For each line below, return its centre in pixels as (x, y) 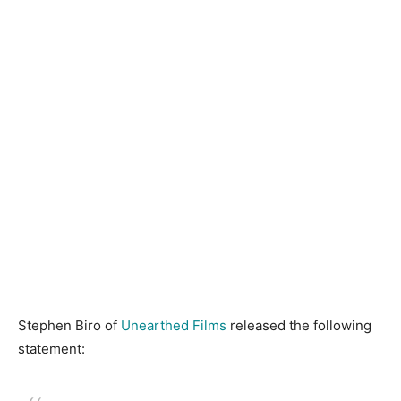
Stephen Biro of (69, 325)
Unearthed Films (174, 325)
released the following (299, 325)
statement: (51, 349)
